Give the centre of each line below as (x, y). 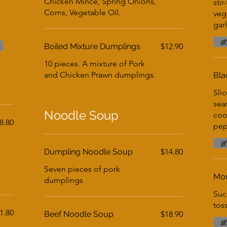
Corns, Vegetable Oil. (83, 12)
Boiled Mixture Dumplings (92, 46)
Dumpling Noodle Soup (89, 152)
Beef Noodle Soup (79, 214)
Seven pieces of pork (82, 169)
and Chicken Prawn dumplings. (100, 75)
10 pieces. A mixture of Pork (95, 64)
